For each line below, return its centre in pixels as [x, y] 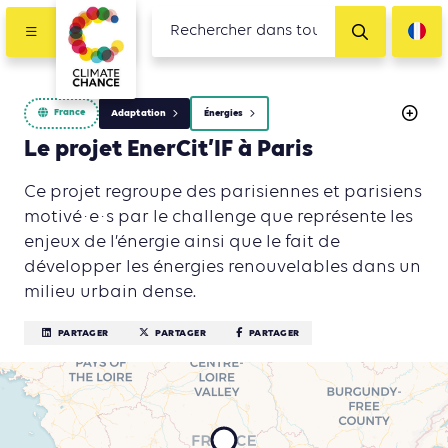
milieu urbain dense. [110, 291]
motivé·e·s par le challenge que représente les [218, 216]
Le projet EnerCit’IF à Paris [168, 149]
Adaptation [138, 113]
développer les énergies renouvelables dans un [222, 266]
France [69, 113]
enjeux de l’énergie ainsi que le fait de [182, 241]
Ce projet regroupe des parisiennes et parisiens [223, 191]
